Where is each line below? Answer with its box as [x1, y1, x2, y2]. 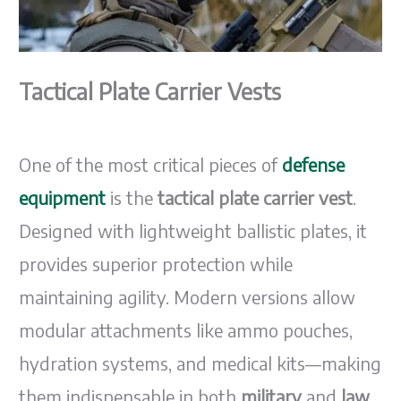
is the [110, 186, 158, 209]
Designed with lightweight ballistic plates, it [19, 219, 368, 243]
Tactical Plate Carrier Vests [19, 77, 282, 107]
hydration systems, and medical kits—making [19, 352, 382, 375]
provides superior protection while [19, 252, 294, 276]
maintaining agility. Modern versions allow [19, 286, 356, 309]
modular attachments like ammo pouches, [19, 319, 354, 342]
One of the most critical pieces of [19, 153, 283, 176]
